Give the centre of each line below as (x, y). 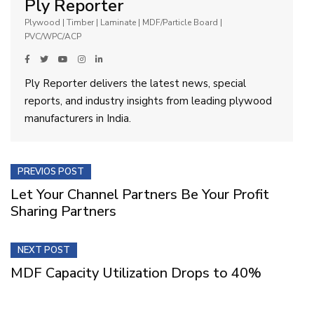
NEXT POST (44, 250)
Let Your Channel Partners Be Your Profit (140, 194)
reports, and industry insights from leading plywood (148, 101)
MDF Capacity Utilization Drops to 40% (136, 273)
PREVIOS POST (51, 171)
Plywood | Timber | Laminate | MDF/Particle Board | (123, 22)
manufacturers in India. (78, 118)
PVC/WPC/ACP (53, 36)
